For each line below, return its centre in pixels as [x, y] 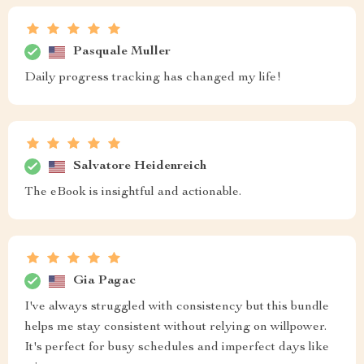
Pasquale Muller [122, 52]
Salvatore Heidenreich [140, 166]
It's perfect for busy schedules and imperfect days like [177, 348]
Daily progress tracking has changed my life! [153, 78]
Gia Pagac [104, 281]
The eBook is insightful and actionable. [133, 193]
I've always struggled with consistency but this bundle [177, 307]
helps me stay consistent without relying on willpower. [175, 327]
